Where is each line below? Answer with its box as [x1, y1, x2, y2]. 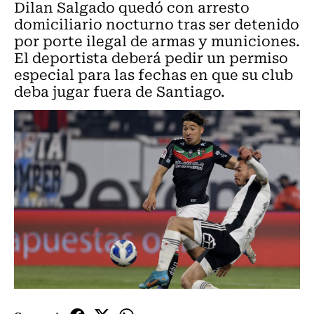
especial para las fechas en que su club [14, 63, 293, 85]
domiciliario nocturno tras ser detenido [14, 13, 299, 34]
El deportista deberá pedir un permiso [14, 46, 288, 68]
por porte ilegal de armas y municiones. [14, 29, 300, 51]
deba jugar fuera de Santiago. [14, 80, 225, 102]
